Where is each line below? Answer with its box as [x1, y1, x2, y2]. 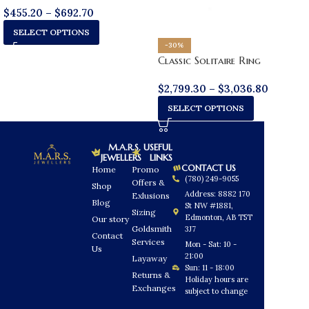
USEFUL [143, 141, 173, 153]
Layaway [132, 252, 168, 263]
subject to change [184, 286, 248, 296]
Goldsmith [132, 223, 172, 234]
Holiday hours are [184, 274, 248, 284]
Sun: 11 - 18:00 [184, 262, 235, 272]
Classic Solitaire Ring [158, 54, 261, 68]
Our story [91, 213, 129, 224]
